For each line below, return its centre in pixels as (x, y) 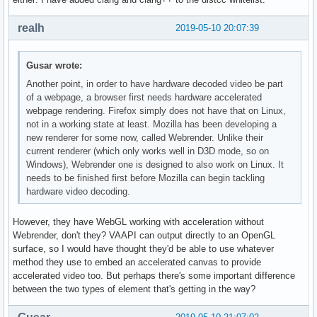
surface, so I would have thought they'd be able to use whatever (143, 249)
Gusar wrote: (54, 65)
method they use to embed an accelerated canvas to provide (137, 263)
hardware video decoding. (79, 191)
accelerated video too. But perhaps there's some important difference (154, 276)
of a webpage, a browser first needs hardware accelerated (144, 97)
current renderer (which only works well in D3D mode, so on (148, 151)
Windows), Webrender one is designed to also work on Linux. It (155, 164)
